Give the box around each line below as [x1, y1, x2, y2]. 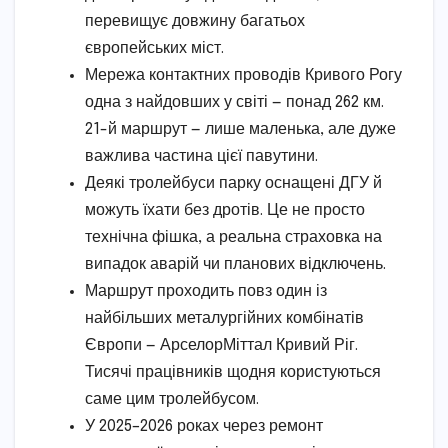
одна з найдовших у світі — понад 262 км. [85, 93, 384, 111]
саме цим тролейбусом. [85, 390, 259, 408]
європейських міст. [85, 39, 224, 57]
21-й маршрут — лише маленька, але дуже [85, 120, 396, 138]
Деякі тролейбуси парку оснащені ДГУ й [85, 174, 382, 192]
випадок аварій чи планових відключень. [85, 255, 386, 273]
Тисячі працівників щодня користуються [85, 363, 381, 381]
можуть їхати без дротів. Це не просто [85, 201, 365, 219]
